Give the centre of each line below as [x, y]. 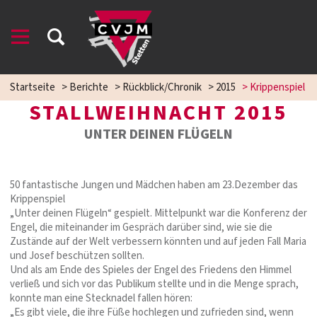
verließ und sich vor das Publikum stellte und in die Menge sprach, [154, 284]
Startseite [33, 87]
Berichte [89, 87]
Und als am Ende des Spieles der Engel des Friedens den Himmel [151, 270]
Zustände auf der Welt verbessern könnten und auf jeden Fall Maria [158, 242]
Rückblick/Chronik [162, 87]
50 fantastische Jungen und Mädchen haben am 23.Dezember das [154, 185]
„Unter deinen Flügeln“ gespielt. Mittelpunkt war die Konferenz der [158, 213]
